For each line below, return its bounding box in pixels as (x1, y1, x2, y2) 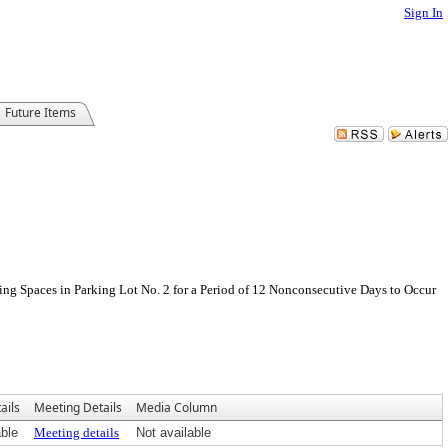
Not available (136, 425, 211, 440)
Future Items (5, 104, 76, 121)
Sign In (404, 5, 443, 20)
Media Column (136, 399, 217, 416)
